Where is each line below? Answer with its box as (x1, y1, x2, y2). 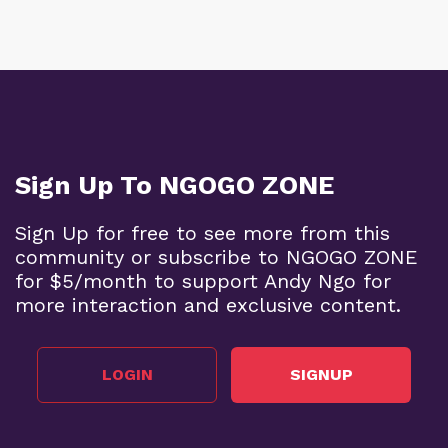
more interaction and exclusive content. (15, 292, 401, 317)
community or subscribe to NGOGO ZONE (15, 244, 418, 269)
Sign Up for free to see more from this (15, 220, 390, 245)
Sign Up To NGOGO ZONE (15, 169, 334, 200)
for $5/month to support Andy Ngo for (15, 268, 391, 293)
